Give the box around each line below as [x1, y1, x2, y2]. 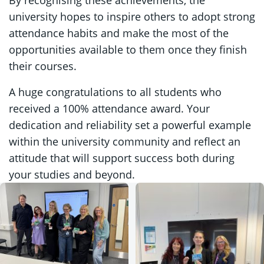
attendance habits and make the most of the [9, 25, 229, 40]
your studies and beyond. [9, 167, 135, 181]
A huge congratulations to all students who [9, 84, 222, 99]
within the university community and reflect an [9, 134, 240, 148]
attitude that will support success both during [9, 150, 235, 165]
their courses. [9, 58, 77, 73]
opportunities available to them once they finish [9, 42, 247, 57]
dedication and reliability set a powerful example [9, 117, 251, 132]
